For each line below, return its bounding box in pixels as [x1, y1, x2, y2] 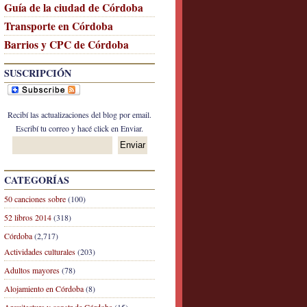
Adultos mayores [4, 265, 60, 275]
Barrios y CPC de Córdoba [4, 37, 129, 52]
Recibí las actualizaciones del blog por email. [8, 109, 151, 120]
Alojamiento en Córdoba [4, 283, 84, 294]
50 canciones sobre [4, 193, 66, 204]
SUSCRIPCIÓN [4, 66, 71, 80]
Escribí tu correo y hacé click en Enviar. [16, 123, 143, 134]
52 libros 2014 [4, 212, 51, 223]
